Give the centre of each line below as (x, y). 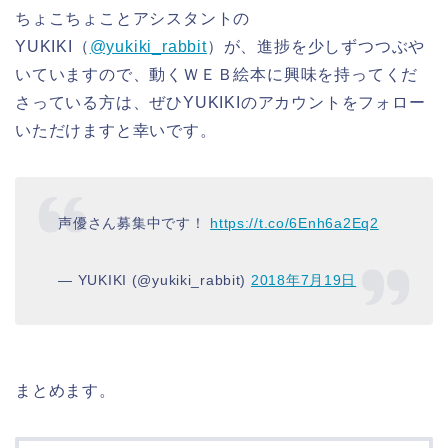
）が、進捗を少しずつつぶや (316, 46)
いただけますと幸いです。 (116, 130)
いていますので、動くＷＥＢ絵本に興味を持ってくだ (217, 74)
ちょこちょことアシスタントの (133, 18)
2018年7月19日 (303, 280)
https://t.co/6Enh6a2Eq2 (294, 223)
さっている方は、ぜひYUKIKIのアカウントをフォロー (220, 102)
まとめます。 (65, 391)
